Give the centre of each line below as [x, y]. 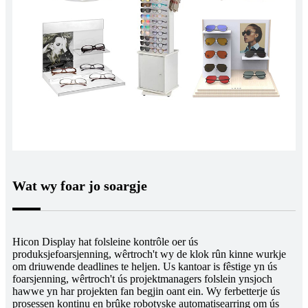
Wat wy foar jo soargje [80, 186]
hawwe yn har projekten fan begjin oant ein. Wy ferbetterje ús [146, 291]
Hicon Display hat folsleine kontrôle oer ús [105, 242]
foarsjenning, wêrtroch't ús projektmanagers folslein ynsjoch [142, 279]
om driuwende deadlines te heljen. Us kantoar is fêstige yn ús [145, 267]
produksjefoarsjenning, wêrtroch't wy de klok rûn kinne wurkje [149, 254]
